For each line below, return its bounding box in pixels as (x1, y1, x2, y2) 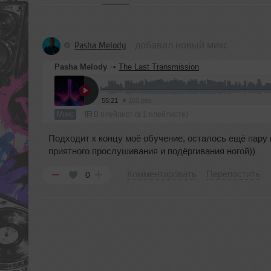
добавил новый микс (135, 40, 228, 50)
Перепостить (206, 169, 260, 179)
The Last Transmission (119, 62, 199, 71)
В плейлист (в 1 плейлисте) (92, 110, 188, 119)
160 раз (128, 97, 151, 104)
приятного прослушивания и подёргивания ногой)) (48, 146, 255, 156)
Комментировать (127, 169, 197, 179)
